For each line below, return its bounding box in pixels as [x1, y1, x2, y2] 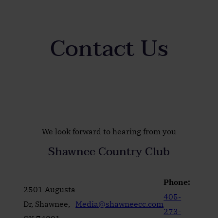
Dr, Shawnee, [23, 199, 70, 209]
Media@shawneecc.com [75, 199, 164, 209]
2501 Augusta [23, 184, 75, 194]
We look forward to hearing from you [42, 126, 176, 136]
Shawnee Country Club [48, 142, 170, 161]
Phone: [163, 177, 191, 187]
